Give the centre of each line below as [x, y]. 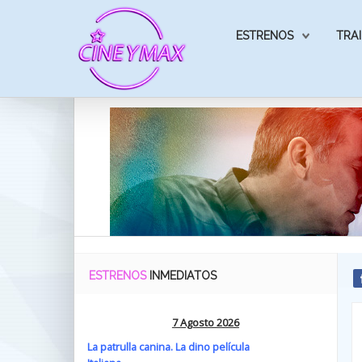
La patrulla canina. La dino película [168, 347]
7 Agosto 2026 [205, 322]
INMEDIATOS [183, 276]
